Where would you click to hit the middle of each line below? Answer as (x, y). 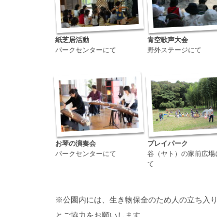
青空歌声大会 (168, 40)
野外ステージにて (174, 50)
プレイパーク (168, 144)
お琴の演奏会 (76, 144)
